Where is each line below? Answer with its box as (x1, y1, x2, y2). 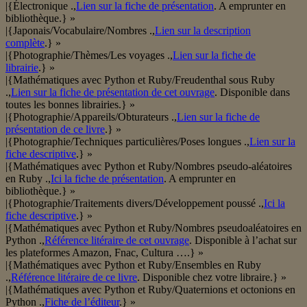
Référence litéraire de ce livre (11, 271, 137, 284)
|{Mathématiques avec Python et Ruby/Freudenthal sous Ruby (5, 74, 275, 86)
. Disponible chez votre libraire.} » (137, 271, 286, 284)
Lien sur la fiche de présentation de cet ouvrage (11, 86, 214, 99)
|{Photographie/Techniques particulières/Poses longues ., (5, 136, 249, 148)
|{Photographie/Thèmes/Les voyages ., (5, 49, 173, 62)
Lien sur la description (155, 25, 251, 37)
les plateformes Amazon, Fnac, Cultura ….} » (5, 247, 204, 259)
